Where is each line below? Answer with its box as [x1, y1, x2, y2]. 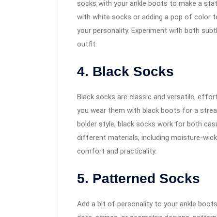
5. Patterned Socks [77, 171, 200, 186]
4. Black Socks [77, 64, 174, 79]
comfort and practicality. [77, 147, 156, 155]
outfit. [77, 40, 97, 48]
